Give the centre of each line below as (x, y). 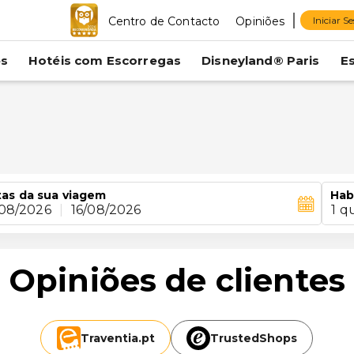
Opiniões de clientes (177, 280)
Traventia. (111, 338)
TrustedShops (254, 338)
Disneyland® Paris (261, 60)
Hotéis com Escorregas (105, 60)
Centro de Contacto (164, 21)
